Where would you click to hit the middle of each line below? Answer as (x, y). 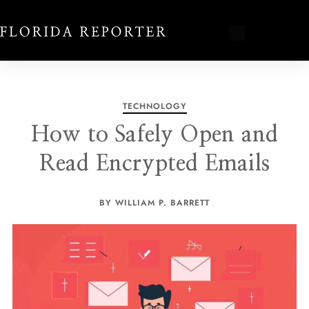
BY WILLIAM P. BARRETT (154, 203)
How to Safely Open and (154, 134)
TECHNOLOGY (154, 106)
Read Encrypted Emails (154, 163)
